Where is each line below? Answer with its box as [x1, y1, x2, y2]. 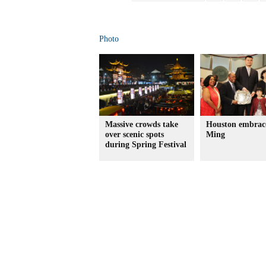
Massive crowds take [105, 120, 178, 129]
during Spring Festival [105, 140, 186, 149]
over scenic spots [105, 130, 164, 139]
